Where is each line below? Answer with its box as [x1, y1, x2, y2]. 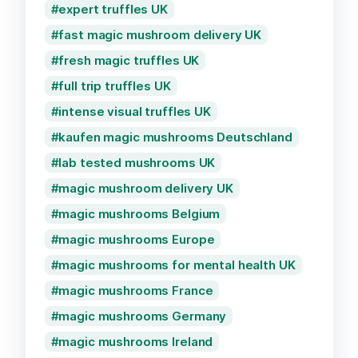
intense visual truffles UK [58, 103, 211, 119]
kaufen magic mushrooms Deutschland [58, 129, 292, 145]
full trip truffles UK [58, 78, 171, 93]
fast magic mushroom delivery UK [58, 26, 262, 42]
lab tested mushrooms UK [58, 154, 216, 170]
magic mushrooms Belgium [58, 205, 221, 221]
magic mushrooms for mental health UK [58, 257, 296, 272]
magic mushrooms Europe [58, 231, 215, 247]
